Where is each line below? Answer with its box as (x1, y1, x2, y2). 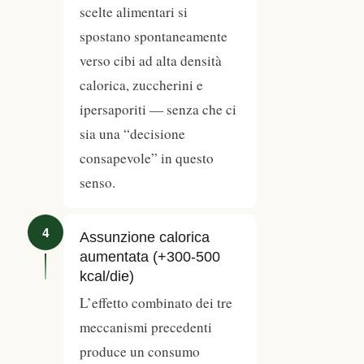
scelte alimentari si (80, 2, 188, 22)
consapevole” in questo (80, 149, 214, 168)
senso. (80, 173, 115, 193)
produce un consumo (80, 342, 200, 362)
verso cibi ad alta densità (80, 51, 222, 71)
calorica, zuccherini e (80, 76, 203, 95)
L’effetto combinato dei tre (80, 293, 232, 313)
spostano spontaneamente (80, 27, 227, 46)
